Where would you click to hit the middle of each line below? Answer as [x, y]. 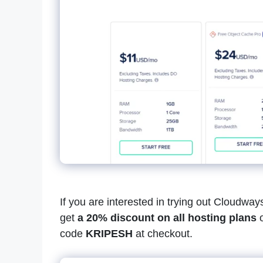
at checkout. [164, 234]
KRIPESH [109, 234]
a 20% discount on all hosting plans [166, 218]
